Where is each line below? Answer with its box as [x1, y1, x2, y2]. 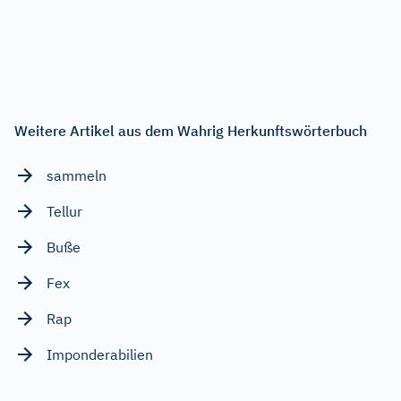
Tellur [47, 202, 82, 221]
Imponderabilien [47, 346, 153, 364]
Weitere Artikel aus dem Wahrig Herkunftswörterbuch [14, 122, 367, 141]
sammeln [47, 166, 107, 185]
